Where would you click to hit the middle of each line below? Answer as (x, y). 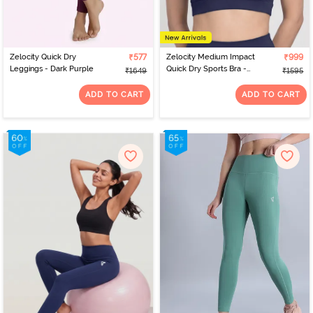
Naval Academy (194, 80)
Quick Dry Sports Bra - (206, 68)
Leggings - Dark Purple (51, 68)
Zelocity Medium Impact (210, 57)
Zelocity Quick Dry (43, 57)
